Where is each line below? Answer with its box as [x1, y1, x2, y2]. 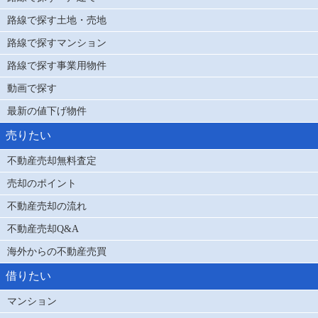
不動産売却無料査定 [7, 155, 97, 167]
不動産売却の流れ [7, 200, 87, 212]
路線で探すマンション [7, 37, 106, 49]
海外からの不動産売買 [7, 246, 106, 258]
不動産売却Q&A [7, 223, 79, 235]
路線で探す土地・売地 [7, 14, 106, 26]
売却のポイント [7, 177, 77, 190]
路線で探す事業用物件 [7, 60, 106, 72]
